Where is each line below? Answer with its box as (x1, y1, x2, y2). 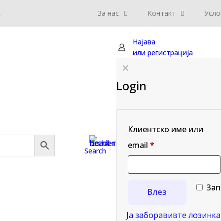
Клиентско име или (127, 124, 203, 135)
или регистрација (132, 48, 193, 57)
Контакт (147, 8, 176, 18)
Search (84, 146, 106, 155)
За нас (97, 8, 119, 18)
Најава (132, 37, 155, 46)
